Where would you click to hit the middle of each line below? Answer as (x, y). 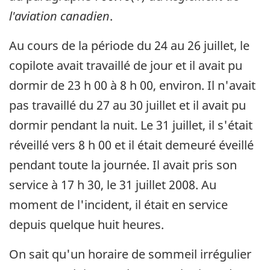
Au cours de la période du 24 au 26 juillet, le (129, 46)
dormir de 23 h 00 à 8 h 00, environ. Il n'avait (132, 86)
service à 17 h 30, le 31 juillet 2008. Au (113, 185)
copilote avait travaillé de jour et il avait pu (126, 66)
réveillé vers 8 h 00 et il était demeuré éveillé (131, 145)
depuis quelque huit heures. (86, 225)
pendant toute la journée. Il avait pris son (123, 165)
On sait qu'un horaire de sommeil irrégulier (130, 254)
